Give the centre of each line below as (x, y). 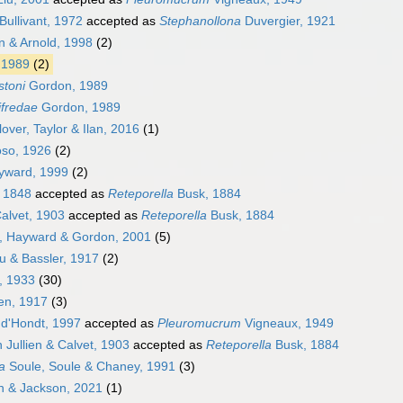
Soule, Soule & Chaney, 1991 (90, 367)
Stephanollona (200, 21)
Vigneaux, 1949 (287, 323)
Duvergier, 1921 (288, 21)
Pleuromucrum (199, 323)
